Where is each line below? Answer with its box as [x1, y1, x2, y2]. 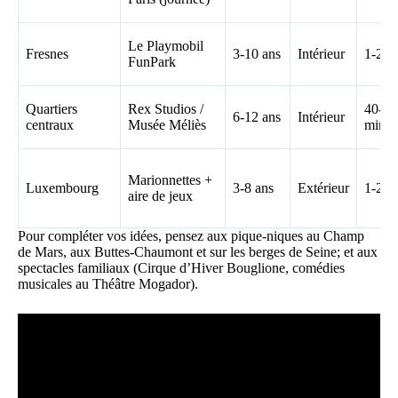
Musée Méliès [128, 116, 206, 132]
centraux [26, 116, 74, 132]
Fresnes [26, 45, 68, 61]
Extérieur [298, 179, 349, 195]
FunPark [128, 53, 176, 69]
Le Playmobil [128, 37, 203, 53]
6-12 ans [233, 108, 281, 124]
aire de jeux [128, 187, 193, 203]
